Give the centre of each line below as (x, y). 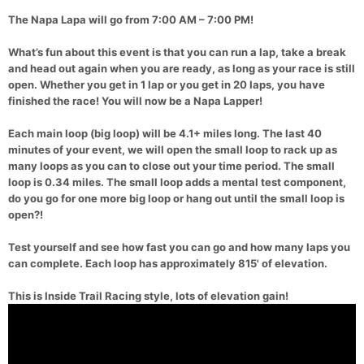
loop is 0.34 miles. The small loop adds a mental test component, (177, 182)
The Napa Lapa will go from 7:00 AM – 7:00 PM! (131, 20)
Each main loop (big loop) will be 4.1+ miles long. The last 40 (165, 134)
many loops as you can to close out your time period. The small (171, 166)
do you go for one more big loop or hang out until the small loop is (176, 199)
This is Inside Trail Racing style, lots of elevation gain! (148, 296)
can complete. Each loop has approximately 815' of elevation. (168, 264)
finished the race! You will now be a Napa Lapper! (135, 101)
